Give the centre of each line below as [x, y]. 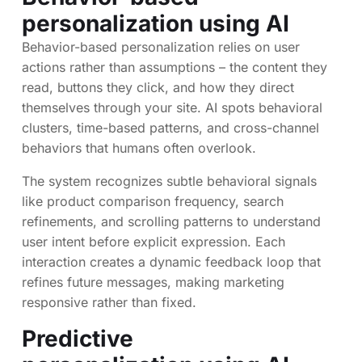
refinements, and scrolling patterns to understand [171, 222]
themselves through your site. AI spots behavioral [172, 108]
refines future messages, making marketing [153, 282]
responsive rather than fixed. [109, 303]
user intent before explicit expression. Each [154, 242]
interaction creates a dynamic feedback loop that [171, 262]
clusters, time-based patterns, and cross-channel [170, 128]
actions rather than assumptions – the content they [175, 67]
